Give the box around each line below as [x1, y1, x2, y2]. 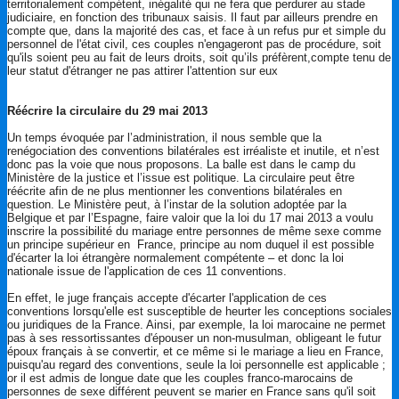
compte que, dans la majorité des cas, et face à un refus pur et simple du [7, 23, 386, 37]
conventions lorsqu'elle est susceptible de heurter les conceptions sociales [7, 304, 392, 318]
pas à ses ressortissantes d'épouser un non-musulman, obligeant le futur [7, 330, 381, 345]
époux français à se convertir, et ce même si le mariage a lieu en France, [7, 344, 384, 358]
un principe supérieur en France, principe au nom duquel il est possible [7, 237, 374, 251]
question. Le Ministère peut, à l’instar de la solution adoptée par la [7, 197, 346, 211]
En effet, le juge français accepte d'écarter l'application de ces [7, 290, 327, 305]
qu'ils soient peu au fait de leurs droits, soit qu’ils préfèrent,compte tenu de [7, 50, 391, 64]
